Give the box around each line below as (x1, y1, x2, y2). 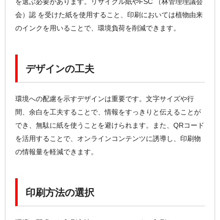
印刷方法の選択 (26, 187, 95, 198)
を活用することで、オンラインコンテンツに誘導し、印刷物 (15, 134, 201, 142)
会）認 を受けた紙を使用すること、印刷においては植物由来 (15, 10, 203, 19)
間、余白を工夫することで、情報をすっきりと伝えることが (15, 108, 201, 116)
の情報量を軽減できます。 (15, 147, 98, 156)
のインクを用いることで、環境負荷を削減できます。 (15, 24, 180, 32)
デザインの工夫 (26, 63, 95, 74)
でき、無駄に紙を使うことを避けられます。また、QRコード (15, 121, 204, 129)
